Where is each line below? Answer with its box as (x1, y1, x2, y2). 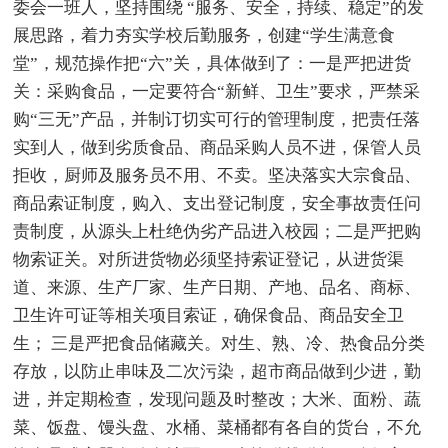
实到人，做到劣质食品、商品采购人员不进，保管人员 (13, 137, 422, 157)
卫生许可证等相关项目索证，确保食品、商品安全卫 (13, 305, 405, 325)
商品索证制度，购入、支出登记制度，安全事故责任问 (13, 193, 422, 213)
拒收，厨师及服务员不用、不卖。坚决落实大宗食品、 (13, 165, 422, 185)
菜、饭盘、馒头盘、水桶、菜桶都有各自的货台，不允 (13, 417, 422, 437)
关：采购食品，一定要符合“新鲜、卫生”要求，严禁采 (13, 81, 421, 101)
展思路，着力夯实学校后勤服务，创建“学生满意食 (13, 25, 396, 45)
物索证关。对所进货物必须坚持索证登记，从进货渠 (13, 249, 405, 269)
